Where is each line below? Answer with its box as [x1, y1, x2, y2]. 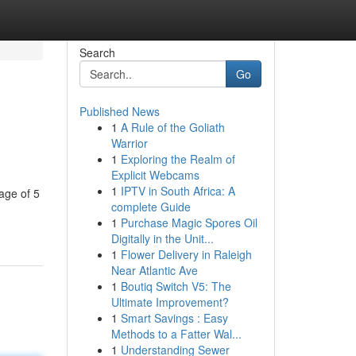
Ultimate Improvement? [110, 294, 229, 310]
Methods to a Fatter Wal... [110, 326, 242, 342]
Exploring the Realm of [120, 151, 235, 167]
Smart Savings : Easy [120, 310, 228, 326]
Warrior [110, 135, 148, 151]
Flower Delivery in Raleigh [120, 246, 252, 262]
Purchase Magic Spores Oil [120, 215, 257, 230]
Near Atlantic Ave [110, 262, 198, 278]
